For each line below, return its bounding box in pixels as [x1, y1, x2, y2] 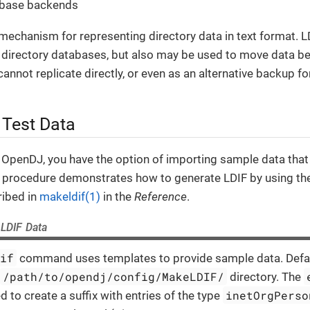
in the [100, 189, 134, 203]
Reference [134, 189, 187, 203]
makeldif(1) [39, 189, 100, 203]
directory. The [227, 270, 304, 284]
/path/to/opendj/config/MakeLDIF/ [3, 269, 225, 284]
